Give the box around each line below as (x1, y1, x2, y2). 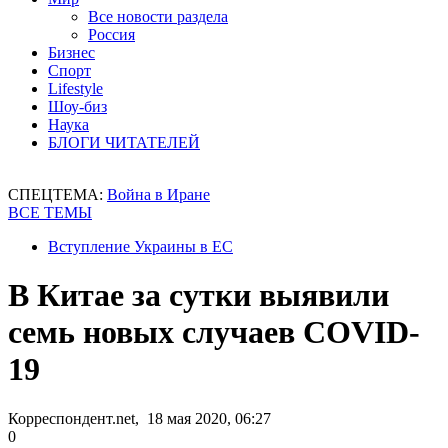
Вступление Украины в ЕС (48, 238, 233, 255)
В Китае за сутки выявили (8, 277, 389, 314)
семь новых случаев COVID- (8, 314, 420, 351)
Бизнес (48, 44, 95, 61)
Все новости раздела (88, 8, 228, 25)
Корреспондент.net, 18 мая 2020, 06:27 (8, 409, 271, 427)
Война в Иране (107, 186, 210, 203)
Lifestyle (48, 80, 103, 97)
